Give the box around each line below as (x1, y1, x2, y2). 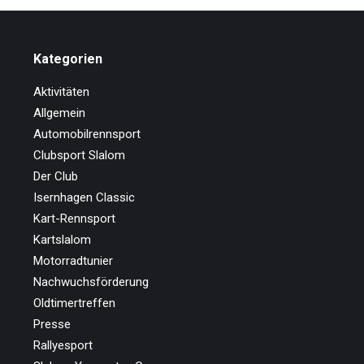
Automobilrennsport (32, 127, 141, 141)
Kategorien (32, 51, 102, 67)
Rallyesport (32, 338, 93, 353)
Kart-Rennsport (32, 211, 115, 226)
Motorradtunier (32, 253, 113, 268)
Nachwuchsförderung (32, 275, 149, 289)
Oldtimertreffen (32, 296, 115, 310)
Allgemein (32, 106, 85, 120)
